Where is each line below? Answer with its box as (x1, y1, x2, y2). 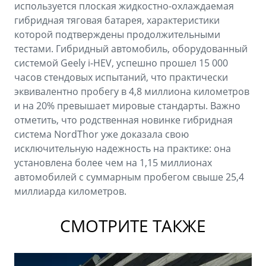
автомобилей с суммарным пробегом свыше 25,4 (14, 170, 244, 184)
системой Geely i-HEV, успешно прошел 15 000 (14, 56, 228, 70)
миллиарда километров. (14, 185, 126, 198)
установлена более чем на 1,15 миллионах (14, 156, 212, 170)
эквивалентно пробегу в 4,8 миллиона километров (14, 85, 249, 99)
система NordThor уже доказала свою (14, 128, 189, 141)
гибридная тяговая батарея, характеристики (14, 14, 220, 27)
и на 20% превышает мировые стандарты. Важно (14, 99, 240, 113)
